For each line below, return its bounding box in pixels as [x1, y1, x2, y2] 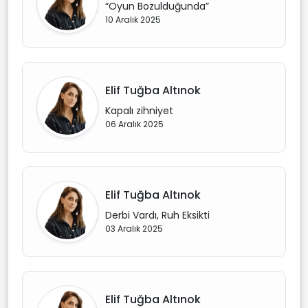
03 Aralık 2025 [105, 223, 163, 234]
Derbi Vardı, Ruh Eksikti [105, 208, 210, 222]
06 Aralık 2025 [105, 118, 164, 130]
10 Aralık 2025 [105, 14, 161, 25]
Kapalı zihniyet [105, 104, 173, 118]
